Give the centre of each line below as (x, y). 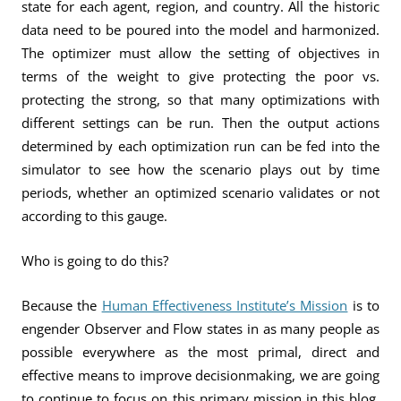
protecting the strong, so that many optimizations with (200, 99)
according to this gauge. (94, 216)
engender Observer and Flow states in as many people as (200, 328)
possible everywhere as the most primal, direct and (200, 352)
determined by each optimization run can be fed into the (200, 146)
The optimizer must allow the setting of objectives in (200, 53)
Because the (62, 305)
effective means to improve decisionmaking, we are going (200, 375)
